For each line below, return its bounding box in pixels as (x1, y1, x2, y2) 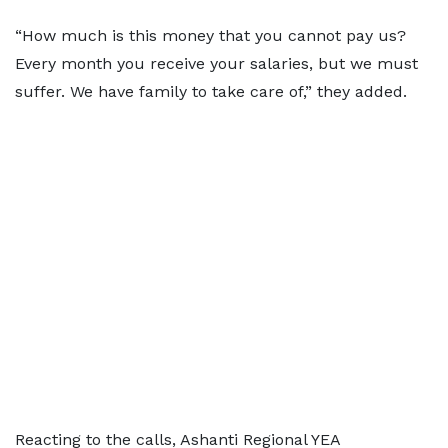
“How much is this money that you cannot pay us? (15, 26, 406, 46)
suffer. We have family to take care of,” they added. (15, 82, 407, 102)
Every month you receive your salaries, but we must (15, 54, 418, 74)
